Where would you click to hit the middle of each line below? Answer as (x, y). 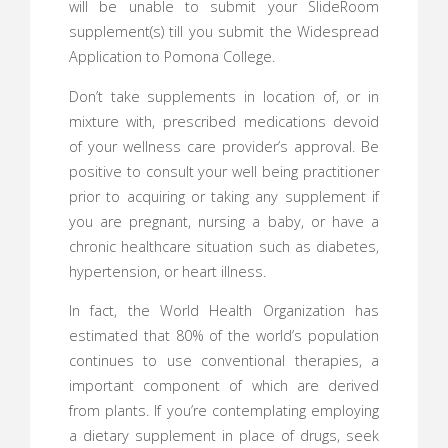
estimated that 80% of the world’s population (224, 335)
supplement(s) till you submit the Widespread (224, 32)
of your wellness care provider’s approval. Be (224, 146)
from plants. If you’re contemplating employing (224, 410)
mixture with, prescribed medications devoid (224, 121)
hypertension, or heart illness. (167, 271)
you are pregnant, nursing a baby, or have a (224, 221)
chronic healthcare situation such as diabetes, (224, 246)
